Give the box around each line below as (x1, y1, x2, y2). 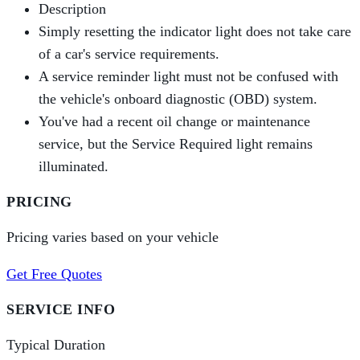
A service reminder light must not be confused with (39, 68, 338, 85)
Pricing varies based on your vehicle (6, 229, 219, 246)
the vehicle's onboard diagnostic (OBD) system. (39, 91, 317, 108)
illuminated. (39, 158, 108, 175)
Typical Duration (6, 337, 105, 354)
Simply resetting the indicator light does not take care (39, 23, 351, 40)
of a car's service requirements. (39, 46, 219, 63)
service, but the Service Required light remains (39, 136, 313, 153)
